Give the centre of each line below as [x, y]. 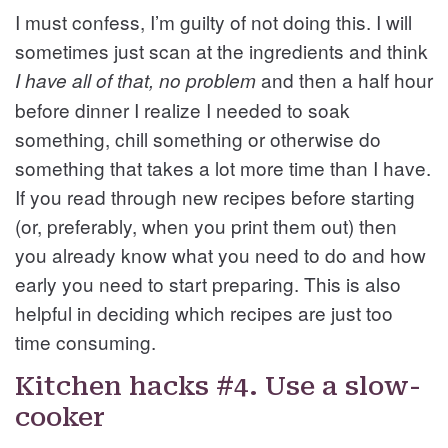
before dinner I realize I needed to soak [182, 109]
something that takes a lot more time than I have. [223, 167]
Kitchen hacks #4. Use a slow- [218, 385]
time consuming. [85, 341]
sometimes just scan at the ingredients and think [221, 50]
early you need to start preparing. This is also [208, 283]
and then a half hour [344, 79]
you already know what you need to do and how [220, 254]
